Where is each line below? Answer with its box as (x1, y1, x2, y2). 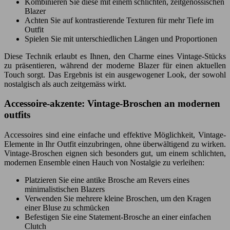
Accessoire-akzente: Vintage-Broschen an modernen (4, 98, 220, 109)
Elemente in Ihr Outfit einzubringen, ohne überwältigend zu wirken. (4, 140, 226, 149)
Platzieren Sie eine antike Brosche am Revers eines (25, 176, 189, 185)
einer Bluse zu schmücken (25, 203, 109, 213)
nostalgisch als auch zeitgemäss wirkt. (4, 79, 126, 88)
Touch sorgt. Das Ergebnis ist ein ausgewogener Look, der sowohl (4, 70, 226, 79)
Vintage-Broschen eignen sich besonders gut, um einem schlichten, (4, 149, 226, 158)
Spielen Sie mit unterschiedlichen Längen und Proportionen (25, 34, 217, 43)
